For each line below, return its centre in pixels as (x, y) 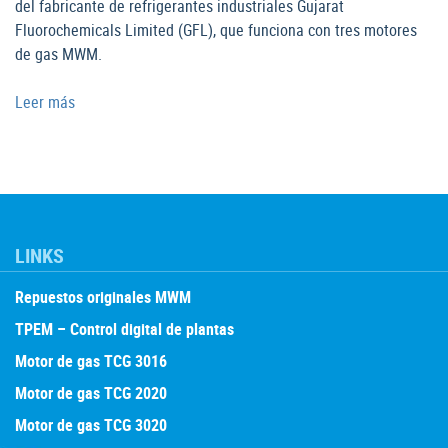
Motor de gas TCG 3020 (91, 425)
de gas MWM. (58, 54)
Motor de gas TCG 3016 (91, 361)
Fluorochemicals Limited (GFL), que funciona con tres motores (216, 30)
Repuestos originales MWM (103, 297)
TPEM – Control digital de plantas (124, 329)
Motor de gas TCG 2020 (91, 393)
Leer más (45, 102)
